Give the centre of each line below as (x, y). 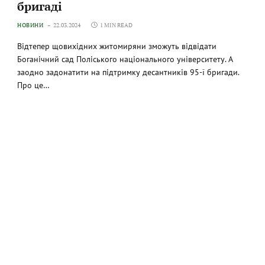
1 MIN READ (117, 25)
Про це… (34, 85)
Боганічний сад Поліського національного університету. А (125, 59)
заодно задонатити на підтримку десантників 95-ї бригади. (128, 72)
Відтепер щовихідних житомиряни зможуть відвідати (117, 46)
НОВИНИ (30, 25)
